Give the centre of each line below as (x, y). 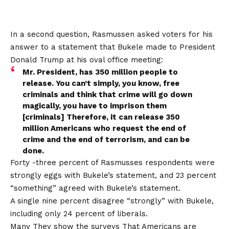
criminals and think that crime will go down (107, 94)
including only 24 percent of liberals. (79, 213)
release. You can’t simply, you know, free (101, 83)
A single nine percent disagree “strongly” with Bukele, (112, 201)
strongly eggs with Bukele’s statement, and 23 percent (113, 175)
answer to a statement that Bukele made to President (113, 47)
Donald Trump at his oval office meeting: (87, 60)
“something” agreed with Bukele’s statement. (95, 188)
